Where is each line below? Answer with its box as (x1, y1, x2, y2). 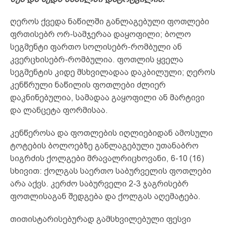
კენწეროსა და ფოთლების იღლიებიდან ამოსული (10, 128, 213, 137)
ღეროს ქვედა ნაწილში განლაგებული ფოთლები (10, 17, 209, 26)
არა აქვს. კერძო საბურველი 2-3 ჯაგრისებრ (10, 179, 188, 188)
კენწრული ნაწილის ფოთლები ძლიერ (10, 80, 166, 89)
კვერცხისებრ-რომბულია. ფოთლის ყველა (10, 55, 183, 64)
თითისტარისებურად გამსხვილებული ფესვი (10, 214, 191, 223)
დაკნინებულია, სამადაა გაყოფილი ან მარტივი (10, 93, 205, 102)
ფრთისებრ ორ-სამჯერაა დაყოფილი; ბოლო (10, 29, 191, 39)
